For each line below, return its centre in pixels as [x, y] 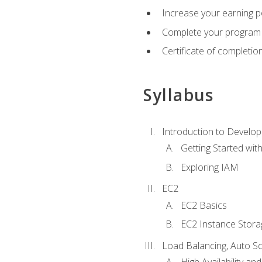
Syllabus [178, 94]
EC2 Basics [204, 205]
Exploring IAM [209, 167]
